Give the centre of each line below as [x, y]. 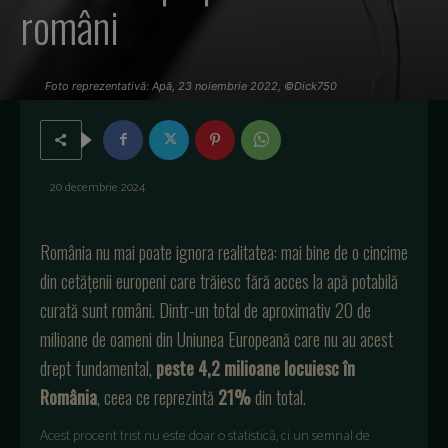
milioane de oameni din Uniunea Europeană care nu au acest [216, 338]
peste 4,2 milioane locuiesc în [255, 367]
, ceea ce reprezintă [157, 396]
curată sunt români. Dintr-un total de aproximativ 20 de [205, 309]
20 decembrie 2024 [97, 187]
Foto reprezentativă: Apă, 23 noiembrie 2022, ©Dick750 [191, 85]
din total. [278, 396]
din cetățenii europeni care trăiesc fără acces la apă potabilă [219, 280]
